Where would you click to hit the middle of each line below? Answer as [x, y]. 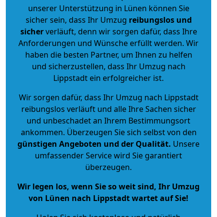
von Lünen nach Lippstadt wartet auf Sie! [108, 198]
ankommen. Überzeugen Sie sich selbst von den [108, 132]
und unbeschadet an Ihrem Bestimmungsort [108, 120]
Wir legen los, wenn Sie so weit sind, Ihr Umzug [108, 186]
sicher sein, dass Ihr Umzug [77, 20]
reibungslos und [160, 20]
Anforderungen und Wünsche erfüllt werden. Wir [108, 43]
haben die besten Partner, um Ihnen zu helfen [108, 54]
